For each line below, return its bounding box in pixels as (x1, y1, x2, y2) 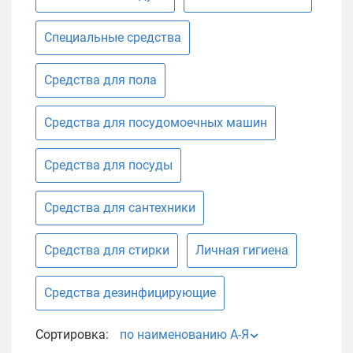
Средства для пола (44, 72, 157, 87)
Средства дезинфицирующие (44, 285, 216, 300)
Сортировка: (35, 327, 109, 342)
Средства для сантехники (44, 200, 195, 215)
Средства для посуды (44, 158, 173, 173)
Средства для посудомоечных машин (44, 115, 267, 130)
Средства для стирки (44, 243, 169, 258)
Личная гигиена (195, 243, 288, 258)
